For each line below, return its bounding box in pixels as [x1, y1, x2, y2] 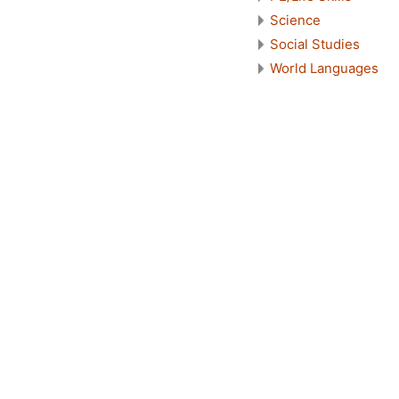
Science [270, 11, 321, 28]
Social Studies [270, 35, 360, 53]
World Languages [270, 59, 379, 77]
